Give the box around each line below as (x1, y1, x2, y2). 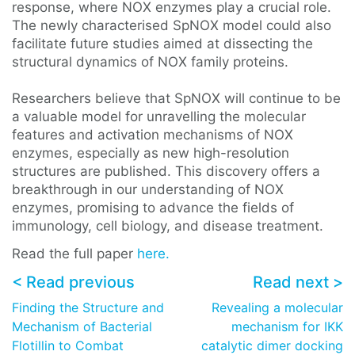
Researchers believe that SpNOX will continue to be (12, 90, 341, 106)
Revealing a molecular (212, 300, 343, 315)
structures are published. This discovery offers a (12, 163, 320, 179)
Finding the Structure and (12, 300, 164, 315)
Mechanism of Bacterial (12, 319, 152, 334)
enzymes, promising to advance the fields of (12, 200, 294, 216)
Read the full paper (12, 246, 137, 261)
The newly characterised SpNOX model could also (12, 17, 331, 33)
